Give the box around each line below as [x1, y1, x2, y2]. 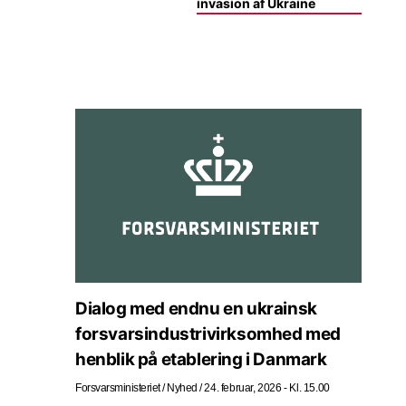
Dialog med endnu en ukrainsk [75, 297, 317, 319]
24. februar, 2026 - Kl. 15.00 [204, 381, 330, 394]
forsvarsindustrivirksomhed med [75, 323, 341, 344]
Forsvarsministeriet [75, 381, 160, 394]
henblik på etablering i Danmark [75, 348, 327, 370]
